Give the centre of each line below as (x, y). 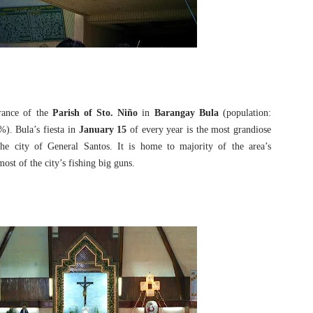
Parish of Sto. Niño (95, 113)
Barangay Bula (186, 113)
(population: (245, 113)
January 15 (103, 130)
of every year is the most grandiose (199, 130)
